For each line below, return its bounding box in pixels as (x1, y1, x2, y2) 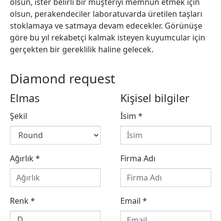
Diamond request (10, 70, 115, 88)
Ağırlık (10, 153, 36, 164)
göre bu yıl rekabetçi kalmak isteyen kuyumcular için (10, 32, 205, 43)
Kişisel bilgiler (120, 91, 189, 106)
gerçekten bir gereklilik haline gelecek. (10, 44, 153, 55)
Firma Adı (120, 153, 155, 164)
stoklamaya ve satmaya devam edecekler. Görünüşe (10, 20, 202, 32)
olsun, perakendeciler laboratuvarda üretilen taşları (10, 8, 202, 20)
